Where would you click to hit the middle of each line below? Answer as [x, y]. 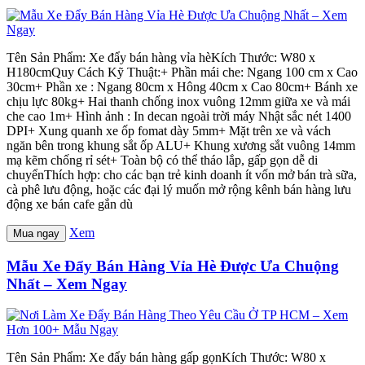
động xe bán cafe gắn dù [70, 204]
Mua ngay [36, 233]
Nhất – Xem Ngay [67, 284]
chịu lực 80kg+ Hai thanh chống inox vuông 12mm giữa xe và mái [178, 101]
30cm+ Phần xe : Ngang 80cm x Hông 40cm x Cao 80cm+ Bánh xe [182, 86]
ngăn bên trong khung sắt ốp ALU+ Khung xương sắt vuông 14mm [181, 145]
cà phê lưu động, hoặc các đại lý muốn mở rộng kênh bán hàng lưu [179, 189]
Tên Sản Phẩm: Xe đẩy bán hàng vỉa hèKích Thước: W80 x [161, 57]
